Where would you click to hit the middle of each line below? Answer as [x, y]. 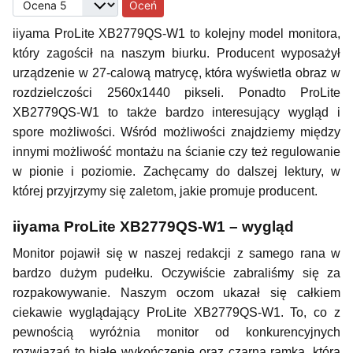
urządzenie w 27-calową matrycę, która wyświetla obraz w [176, 73]
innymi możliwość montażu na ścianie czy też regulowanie [176, 152]
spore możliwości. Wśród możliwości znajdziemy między [176, 132]
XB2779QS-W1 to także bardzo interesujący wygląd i [176, 112]
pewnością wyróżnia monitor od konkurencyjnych [176, 332]
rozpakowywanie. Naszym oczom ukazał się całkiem [176, 293]
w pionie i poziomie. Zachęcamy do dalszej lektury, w [176, 171]
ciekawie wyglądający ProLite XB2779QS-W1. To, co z [176, 312]
